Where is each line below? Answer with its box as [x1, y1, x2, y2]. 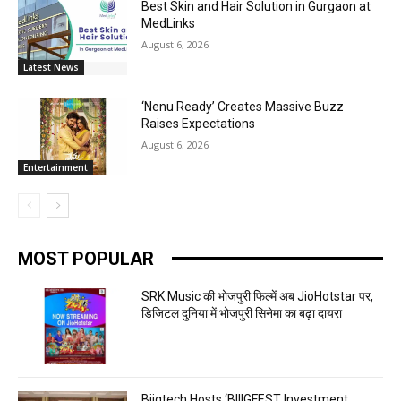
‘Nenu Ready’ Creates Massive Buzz [141, 99, 345, 115]
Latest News [23, 61, 79, 74]
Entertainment [23, 160, 88, 174]
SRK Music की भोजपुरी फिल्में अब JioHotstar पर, [141, 288, 374, 303]
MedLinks [141, 16, 196, 31]
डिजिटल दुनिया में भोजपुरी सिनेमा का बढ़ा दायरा [141, 305, 343, 320]
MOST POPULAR [18, 247, 154, 269]
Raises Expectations [141, 116, 256, 132]
